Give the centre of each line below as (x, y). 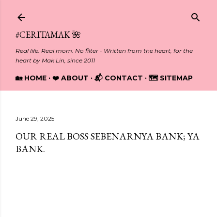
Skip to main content (108, 12)
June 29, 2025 (35, 118)
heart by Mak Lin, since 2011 (55, 60)
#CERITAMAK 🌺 (48, 35)
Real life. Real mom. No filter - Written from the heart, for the (104, 51)
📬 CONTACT (119, 78)
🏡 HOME (31, 78)
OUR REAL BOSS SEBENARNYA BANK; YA (108, 136)
